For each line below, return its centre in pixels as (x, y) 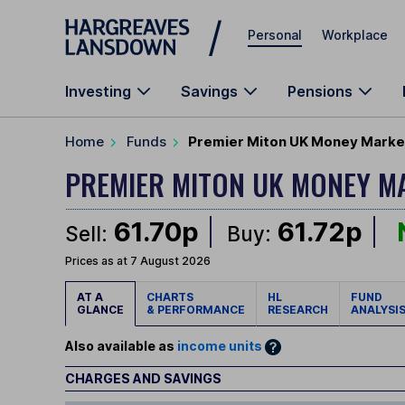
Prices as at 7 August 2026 (138, 261)
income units (220, 346)
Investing (98, 91)
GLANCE (100, 310)
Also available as (121, 346)
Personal (275, 34)
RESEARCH (298, 310)
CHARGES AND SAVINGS (143, 378)
